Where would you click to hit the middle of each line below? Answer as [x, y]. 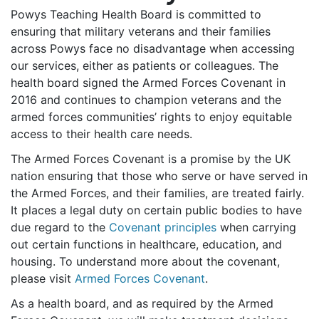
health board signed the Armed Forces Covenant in [148, 83]
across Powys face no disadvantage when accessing [153, 48]
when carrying [256, 227]
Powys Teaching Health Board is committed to [136, 14]
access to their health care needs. [101, 134]
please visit [43, 278]
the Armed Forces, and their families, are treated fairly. [157, 193]
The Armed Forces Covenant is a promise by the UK [151, 159]
